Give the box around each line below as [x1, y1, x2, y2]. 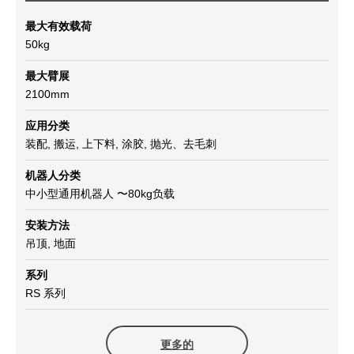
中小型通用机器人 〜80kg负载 [25, 187, 175, 201]
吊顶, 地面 [25, 237, 76, 250]
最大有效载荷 [25, 20, 92, 33]
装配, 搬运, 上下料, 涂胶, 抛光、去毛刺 [25, 137, 217, 151]
